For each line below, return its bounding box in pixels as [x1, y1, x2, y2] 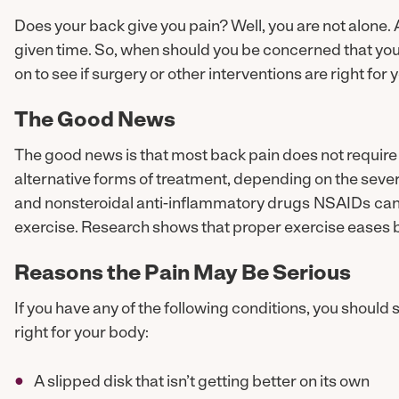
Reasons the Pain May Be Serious [14, 264, 351, 285]
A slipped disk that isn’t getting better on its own [33, 374, 370, 391]
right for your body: [14, 325, 149, 342]
